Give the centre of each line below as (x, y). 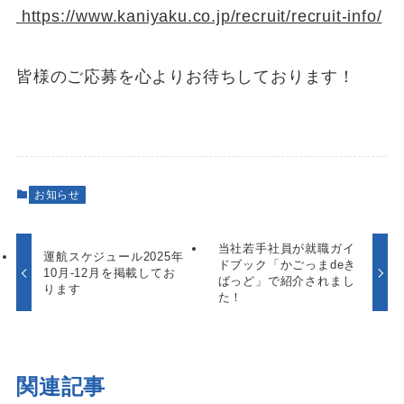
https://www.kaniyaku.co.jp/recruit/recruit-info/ (199, 16)
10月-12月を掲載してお (110, 272)
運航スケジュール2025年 (114, 256)
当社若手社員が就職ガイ (286, 248)
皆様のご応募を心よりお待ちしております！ (186, 77)
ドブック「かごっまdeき (287, 264)
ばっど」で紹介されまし (286, 280)
